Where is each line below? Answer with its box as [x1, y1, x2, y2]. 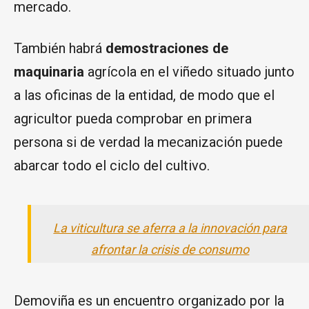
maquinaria [14, 63, 84, 81]
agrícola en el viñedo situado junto [84, 63, 295, 81]
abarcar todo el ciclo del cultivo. [14, 157, 210, 175]
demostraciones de [106, 40, 228, 57]
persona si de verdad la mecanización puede [14, 134, 283, 151]
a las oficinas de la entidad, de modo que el [14, 87, 275, 104]
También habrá [14, 40, 106, 57]
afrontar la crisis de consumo [91, 242, 250, 257]
